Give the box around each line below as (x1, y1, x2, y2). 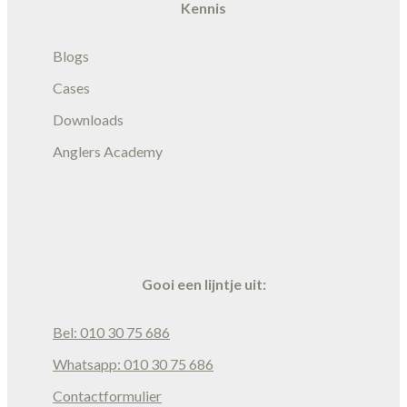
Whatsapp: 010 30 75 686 (53, 355, 213, 373)
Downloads (53, 111, 124, 129)
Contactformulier (53, 387, 162, 405)
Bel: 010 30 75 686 (53, 323, 170, 342)
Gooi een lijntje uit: (141, 275, 266, 293)
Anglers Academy (53, 143, 163, 161)
